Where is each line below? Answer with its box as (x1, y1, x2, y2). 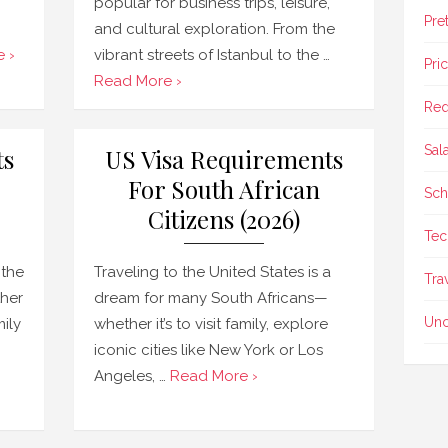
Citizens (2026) (148, 203, 300, 235)
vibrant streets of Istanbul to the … (94, 46, 330, 64)
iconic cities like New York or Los (94, 341, 323, 359)
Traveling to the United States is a (94, 263, 331, 281)
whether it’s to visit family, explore (94, 315, 328, 333)
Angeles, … (94, 367, 170, 385)
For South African (128, 173, 320, 205)
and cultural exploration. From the (94, 20, 335, 38)
